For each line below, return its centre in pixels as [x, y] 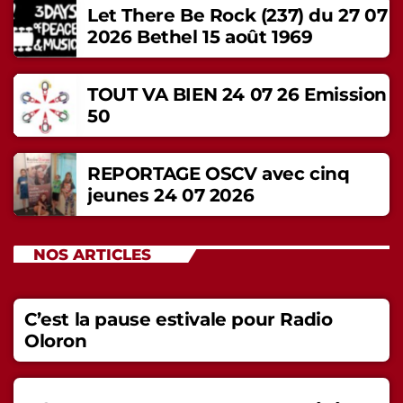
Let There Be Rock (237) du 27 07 [237, 16]
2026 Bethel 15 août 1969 [200, 37]
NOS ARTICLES [92, 254]
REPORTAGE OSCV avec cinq [219, 174]
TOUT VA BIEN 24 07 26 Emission [237, 95]
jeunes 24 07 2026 [171, 196]
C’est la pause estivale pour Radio [179, 320]
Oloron [56, 341]
